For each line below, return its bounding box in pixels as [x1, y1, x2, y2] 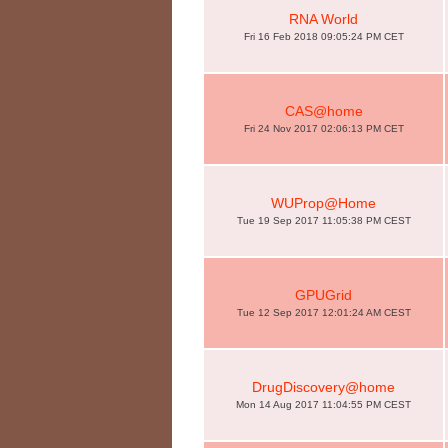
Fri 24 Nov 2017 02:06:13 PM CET [243, 123, 404, 134]
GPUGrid [295, 287, 352, 303]
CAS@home [284, 103, 363, 119]
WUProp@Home [271, 195, 376, 211]
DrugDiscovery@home [252, 379, 395, 395]
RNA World [289, 11, 358, 27]
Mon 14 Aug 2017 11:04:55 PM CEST [236, 399, 411, 410]
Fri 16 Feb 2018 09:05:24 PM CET [243, 31, 404, 42]
